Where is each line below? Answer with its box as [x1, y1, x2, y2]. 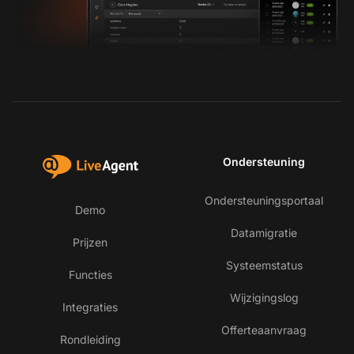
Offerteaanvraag [221, 322, 307, 337]
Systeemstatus [225, 258, 303, 272]
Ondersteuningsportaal [205, 193, 323, 207]
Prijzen [73, 235, 107, 249]
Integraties [62, 299, 118, 314]
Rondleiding [59, 332, 121, 346]
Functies [68, 267, 112, 281]
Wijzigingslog [229, 290, 299, 304]
